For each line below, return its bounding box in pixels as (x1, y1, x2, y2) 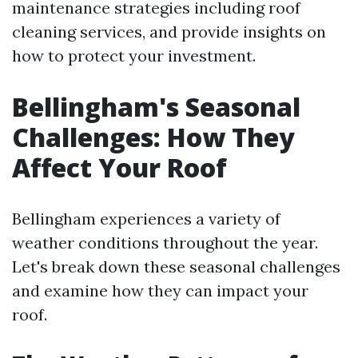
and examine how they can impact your (12, 280, 308, 300)
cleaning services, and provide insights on (12, 22, 326, 42)
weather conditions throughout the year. (12, 233, 318, 253)
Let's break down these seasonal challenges (12, 257, 340, 276)
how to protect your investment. (12, 46, 256, 66)
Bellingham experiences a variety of (12, 209, 280, 229)
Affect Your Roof (12, 150, 227, 185)
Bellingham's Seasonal (12, 89, 300, 124)
